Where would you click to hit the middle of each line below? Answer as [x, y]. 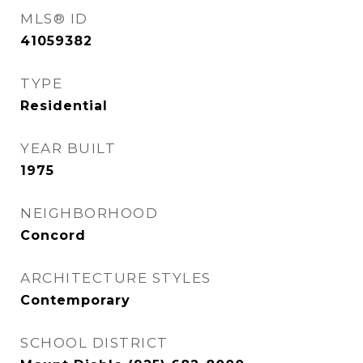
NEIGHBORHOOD [89, 213]
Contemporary [75, 300]
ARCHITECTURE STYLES [116, 278]
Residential [64, 106]
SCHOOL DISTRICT [94, 343]
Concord [53, 235]
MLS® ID [54, 19]
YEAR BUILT [68, 148]
